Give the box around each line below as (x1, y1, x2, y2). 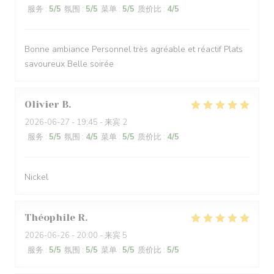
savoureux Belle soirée (24, 58, 114, 70)
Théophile (24, 212, 75, 223)
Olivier (24, 98, 59, 110)
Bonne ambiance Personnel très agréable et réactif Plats (24, 43, 243, 55)
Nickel (24, 171, 48, 183)
